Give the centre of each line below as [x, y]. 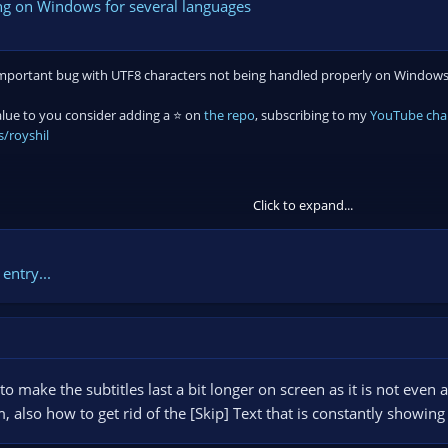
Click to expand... [303, 204]
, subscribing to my [312, 114]
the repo [229, 114]
